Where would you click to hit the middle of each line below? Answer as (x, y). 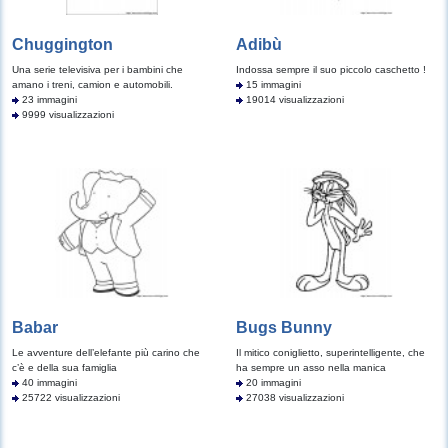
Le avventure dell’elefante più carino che (106, 352)
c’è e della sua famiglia (64, 367)
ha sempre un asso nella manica (311, 367)
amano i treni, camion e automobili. (92, 84)
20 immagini (272, 382)
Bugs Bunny (284, 327)
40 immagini (48, 382)
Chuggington (62, 44)
